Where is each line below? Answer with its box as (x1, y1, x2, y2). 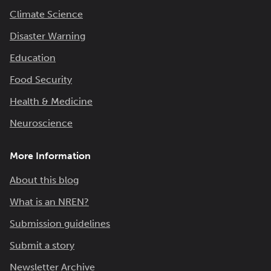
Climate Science (10, 8, 83, 20)
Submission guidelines (10, 218, 110, 229)
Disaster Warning (10, 30, 85, 42)
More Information (10, 150, 91, 162)
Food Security (10, 74, 72, 85)
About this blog (10, 174, 79, 186)
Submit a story (10, 240, 74, 251)
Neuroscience (10, 117, 73, 129)
